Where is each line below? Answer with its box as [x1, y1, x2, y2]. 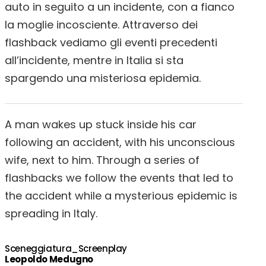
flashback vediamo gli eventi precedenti [5, 35, 217, 50]
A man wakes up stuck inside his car [5, 117, 197, 132]
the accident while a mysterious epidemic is [5, 188, 237, 203]
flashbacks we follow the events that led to [5, 170, 233, 185]
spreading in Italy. [5, 206, 97, 221]
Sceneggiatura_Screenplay [5, 242, 127, 255]
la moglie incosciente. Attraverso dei [5, 17, 198, 32]
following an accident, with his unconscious [5, 135, 235, 150]
